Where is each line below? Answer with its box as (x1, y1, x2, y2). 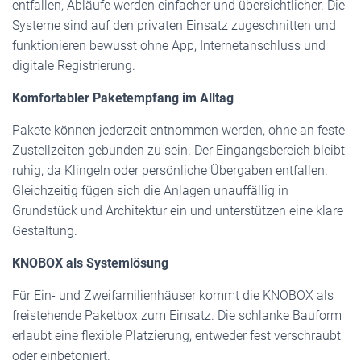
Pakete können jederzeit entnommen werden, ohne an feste (12, 122, 345, 138)
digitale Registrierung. (12, 58, 135, 73)
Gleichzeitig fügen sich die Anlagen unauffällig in (12, 183, 288, 198)
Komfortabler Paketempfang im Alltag (12, 90, 234, 106)
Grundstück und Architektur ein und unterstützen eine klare (12, 203, 343, 218)
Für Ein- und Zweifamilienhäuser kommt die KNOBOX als (12, 288, 334, 303)
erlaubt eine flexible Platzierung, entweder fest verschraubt (12, 328, 341, 343)
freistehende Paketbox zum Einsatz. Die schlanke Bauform (12, 308, 342, 323)
